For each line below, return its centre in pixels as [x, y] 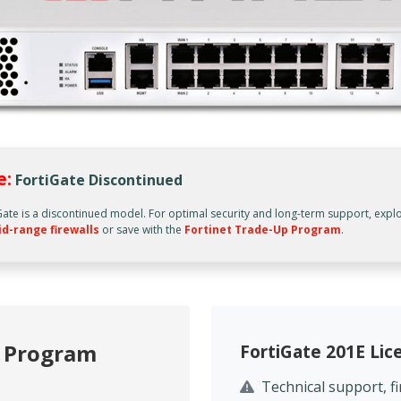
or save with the [141, 230]
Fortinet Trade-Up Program [262, 230]
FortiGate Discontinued [98, 180]
